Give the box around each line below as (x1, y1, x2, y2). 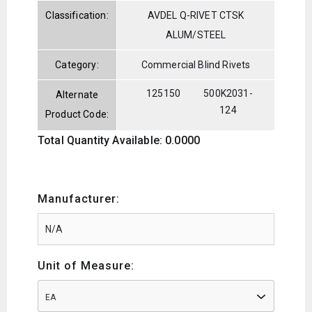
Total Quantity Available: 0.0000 (38, 133, 201, 147)
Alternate (55, 88, 99, 100)
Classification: (45, 9, 109, 21)
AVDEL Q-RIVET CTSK (147, 9, 244, 21)
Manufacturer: (38, 192, 120, 205)
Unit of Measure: (38, 258, 134, 272)
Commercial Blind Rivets (141, 58, 251, 70)
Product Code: (45, 108, 109, 120)
